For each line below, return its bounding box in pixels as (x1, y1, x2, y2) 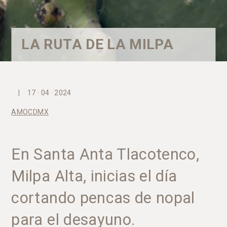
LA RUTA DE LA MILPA (21, 36, 174, 53)
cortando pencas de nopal (11, 188, 195, 208)
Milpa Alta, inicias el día (11, 167, 177, 186)
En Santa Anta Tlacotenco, (11, 145, 200, 164)
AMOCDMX (11, 108, 49, 117)
